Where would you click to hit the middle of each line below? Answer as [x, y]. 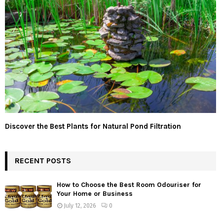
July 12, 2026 [80, 206]
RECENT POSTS [43, 161]
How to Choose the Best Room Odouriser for [129, 185]
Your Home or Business [95, 194]
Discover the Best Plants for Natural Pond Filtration [93, 127]
